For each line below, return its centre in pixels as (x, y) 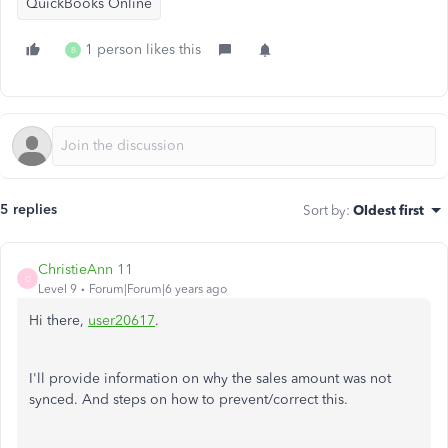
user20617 (121, 320)
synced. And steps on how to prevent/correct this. (188, 399)
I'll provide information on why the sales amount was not (210, 378)
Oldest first (388, 210)
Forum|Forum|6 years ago (158, 289)
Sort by (324, 210)
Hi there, (58, 320)
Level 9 (57, 289)
